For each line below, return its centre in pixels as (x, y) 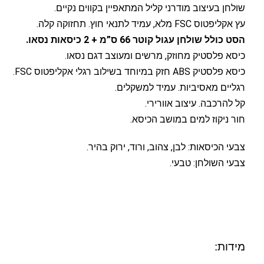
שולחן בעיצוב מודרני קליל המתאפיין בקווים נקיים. (150, 8)
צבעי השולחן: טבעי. (207, 163)
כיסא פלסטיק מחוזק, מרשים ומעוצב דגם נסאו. (155, 56)
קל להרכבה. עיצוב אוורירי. (195, 103)
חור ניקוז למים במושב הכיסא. (188, 119)
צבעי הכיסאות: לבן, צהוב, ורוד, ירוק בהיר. (166, 147)
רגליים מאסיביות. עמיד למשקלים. (180, 88)
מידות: (230, 247)
